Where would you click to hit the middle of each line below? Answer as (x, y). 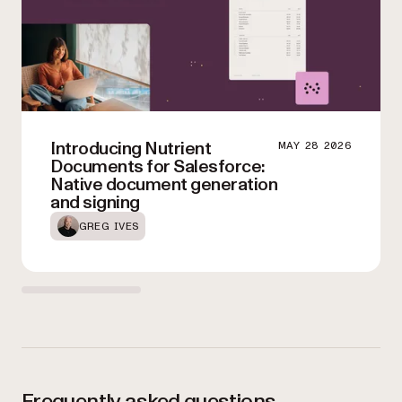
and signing (95, 203)
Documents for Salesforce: (157, 167)
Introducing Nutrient (131, 149)
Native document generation (164, 185)
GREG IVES (109, 227)
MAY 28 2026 (315, 146)
